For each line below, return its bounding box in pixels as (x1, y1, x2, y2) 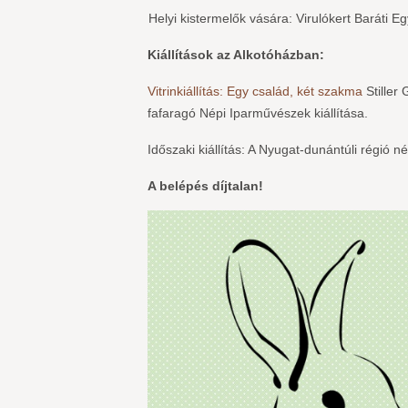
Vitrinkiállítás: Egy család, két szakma (148, 84, 362, 99)
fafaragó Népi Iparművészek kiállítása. (148, 106, 368, 121)
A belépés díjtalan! (148, 178, 263, 194)
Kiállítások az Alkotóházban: (148, 47, 324, 63)
